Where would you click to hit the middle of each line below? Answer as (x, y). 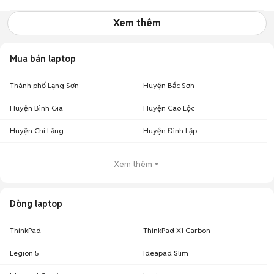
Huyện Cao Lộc (169, 108)
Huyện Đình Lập (170, 131)
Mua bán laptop (43, 59)
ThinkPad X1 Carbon (177, 230)
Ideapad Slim (166, 253)
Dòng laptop (36, 204)
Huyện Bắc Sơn (169, 85)
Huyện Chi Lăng (37, 131)
